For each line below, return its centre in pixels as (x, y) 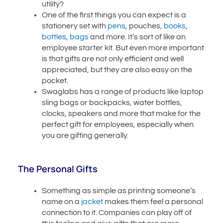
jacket (92, 201)
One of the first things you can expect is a (114, 15)
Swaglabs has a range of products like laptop (123, 91)
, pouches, (145, 26)
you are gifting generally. (85, 135)
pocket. (56, 80)
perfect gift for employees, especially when (118, 124)
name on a (62, 201)
